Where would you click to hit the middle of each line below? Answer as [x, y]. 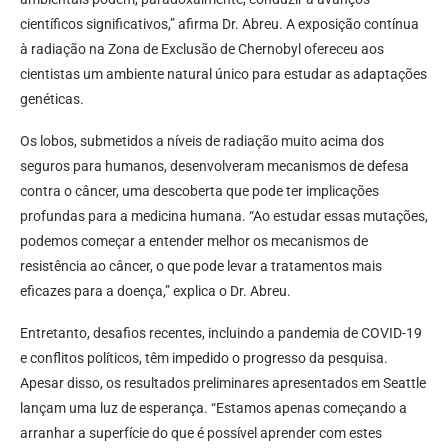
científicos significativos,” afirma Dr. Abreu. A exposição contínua [219, 24]
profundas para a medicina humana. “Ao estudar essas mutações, [224, 216]
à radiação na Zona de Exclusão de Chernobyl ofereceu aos [202, 49]
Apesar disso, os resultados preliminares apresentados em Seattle [223, 383]
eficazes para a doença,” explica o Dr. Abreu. [155, 291]
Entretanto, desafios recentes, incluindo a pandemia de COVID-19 [221, 333]
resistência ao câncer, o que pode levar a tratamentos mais [201, 266]
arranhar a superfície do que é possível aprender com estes [201, 433]
